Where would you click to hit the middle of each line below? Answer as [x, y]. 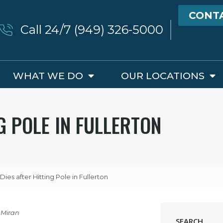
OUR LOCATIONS [163, 75]
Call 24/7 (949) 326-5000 [92, 30]
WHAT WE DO [48, 75]
